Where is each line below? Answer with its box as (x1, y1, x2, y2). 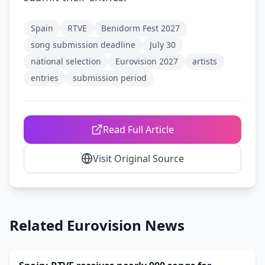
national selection (31, 56, 101, 67)
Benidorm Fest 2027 (101, 22, 180, 34)
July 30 (150, 39, 176, 50)
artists (192, 56, 217, 67)
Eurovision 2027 (115, 56, 178, 67)
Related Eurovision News (9, 215, 185, 235)
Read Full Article (103, 123, 174, 136)
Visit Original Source (93, 152, 184, 165)
